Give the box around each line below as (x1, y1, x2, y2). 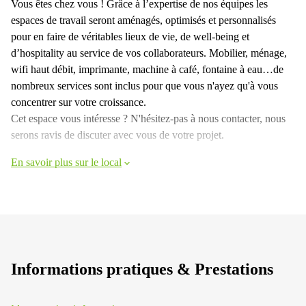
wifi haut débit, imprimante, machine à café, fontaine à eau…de (11, 63, 283, 75)
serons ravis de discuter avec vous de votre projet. (11, 128, 224, 141)
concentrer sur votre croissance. (11, 96, 146, 108)
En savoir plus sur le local (11, 156, 122, 168)
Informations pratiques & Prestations (11, 260, 273, 278)
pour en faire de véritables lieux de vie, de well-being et (11, 30, 249, 42)
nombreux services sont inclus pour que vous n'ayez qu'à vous (11, 79, 278, 92)
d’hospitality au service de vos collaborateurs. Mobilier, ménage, (11, 46, 287, 59)
